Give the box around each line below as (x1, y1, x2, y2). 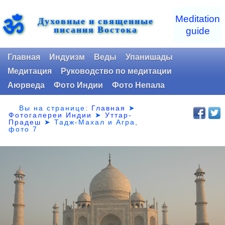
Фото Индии (54, 81, 103, 89)
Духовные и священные (38, 14, 154, 27)
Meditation (175, 14, 220, 24)
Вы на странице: (19, 103, 92, 112)
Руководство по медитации (61, 67, 172, 75)
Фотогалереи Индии (9, 110, 92, 119)
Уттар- (105, 110, 133, 119)
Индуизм (49, 53, 85, 61)
